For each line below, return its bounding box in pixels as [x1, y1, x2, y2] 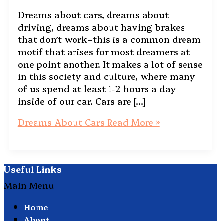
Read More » [104, 115, 160, 128]
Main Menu [4, 179, 54, 191]
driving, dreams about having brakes [17, 20, 185, 33]
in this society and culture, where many [17, 70, 195, 82]
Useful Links [4, 162, 62, 175]
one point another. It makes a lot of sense [17, 57, 203, 70]
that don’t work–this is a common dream [17, 33, 201, 45]
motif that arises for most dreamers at [17, 45, 190, 58]
